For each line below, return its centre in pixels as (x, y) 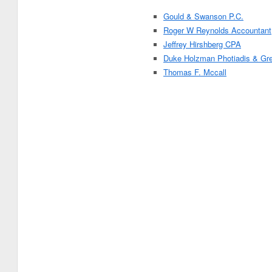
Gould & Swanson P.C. (203, 16)
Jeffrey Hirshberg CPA (202, 44)
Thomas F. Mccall (195, 72)
